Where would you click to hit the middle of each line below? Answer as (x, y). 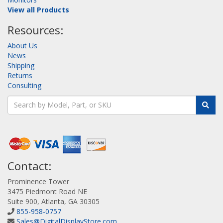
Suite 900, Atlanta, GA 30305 (54, 201)
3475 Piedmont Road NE (47, 191)
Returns (20, 75)
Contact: (29, 166)
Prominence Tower (38, 181)
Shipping (21, 65)
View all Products (38, 9)
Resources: (35, 30)
